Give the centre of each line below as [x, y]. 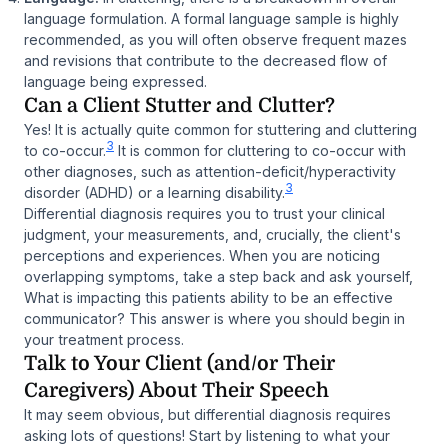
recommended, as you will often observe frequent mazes [215, 39]
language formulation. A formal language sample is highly [211, 18]
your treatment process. [104, 339]
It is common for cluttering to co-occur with [260, 150]
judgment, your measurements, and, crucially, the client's [212, 234]
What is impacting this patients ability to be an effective [208, 297]
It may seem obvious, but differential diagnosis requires [207, 414]
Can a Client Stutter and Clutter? [179, 105]
